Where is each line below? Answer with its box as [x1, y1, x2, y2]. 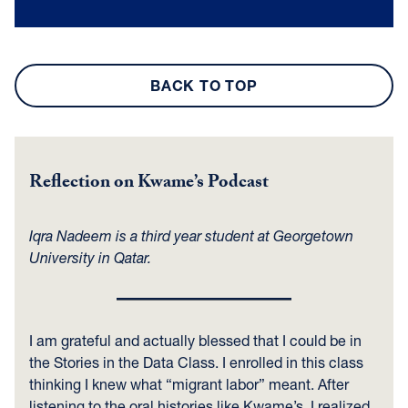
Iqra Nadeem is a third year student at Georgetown [29, 227, 353, 244]
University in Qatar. [29, 249, 151, 266]
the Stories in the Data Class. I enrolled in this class [29, 353, 363, 371]
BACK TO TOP [150, 76, 258, 94]
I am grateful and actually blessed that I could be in [29, 331, 362, 349]
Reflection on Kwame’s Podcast [29, 168, 269, 199]
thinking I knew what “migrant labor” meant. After [29, 375, 349, 393]
